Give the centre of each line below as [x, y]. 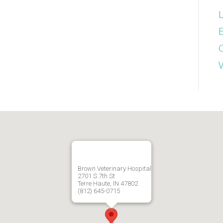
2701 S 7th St [96, 176]
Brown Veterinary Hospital [114, 169]
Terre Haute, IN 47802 [108, 184]
